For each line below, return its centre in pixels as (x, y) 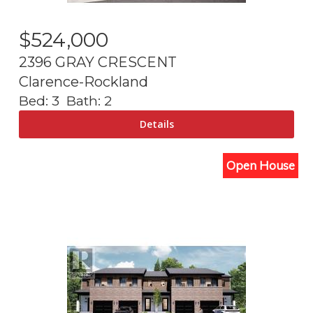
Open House (261, 165)
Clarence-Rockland (83, 82)
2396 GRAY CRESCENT (98, 62)
